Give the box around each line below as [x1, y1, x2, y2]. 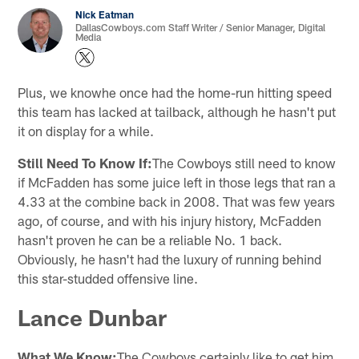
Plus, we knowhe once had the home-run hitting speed [18, 83, 333, 100]
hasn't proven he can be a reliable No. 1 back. [18, 231, 283, 248]
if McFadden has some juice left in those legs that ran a [18, 173, 337, 190]
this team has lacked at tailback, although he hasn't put [18, 103, 337, 119]
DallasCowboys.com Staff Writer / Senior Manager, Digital [75, 22, 326, 34]
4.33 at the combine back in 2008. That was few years [18, 192, 336, 209]
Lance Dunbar [18, 303, 167, 331]
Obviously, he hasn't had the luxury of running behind [18, 250, 322, 267]
